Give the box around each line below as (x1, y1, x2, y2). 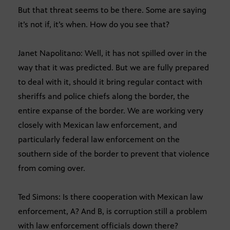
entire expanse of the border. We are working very (18, 105, 203, 116)
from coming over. (18, 163, 85, 173)
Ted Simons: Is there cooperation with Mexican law (18, 191, 203, 202)
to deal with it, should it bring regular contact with (18, 76, 202, 87)
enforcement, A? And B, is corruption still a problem (18, 206, 207, 216)
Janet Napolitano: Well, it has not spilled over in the (18, 48, 207, 58)
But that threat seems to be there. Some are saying (18, 5, 206, 15)
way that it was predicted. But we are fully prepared (18, 62, 209, 72)
